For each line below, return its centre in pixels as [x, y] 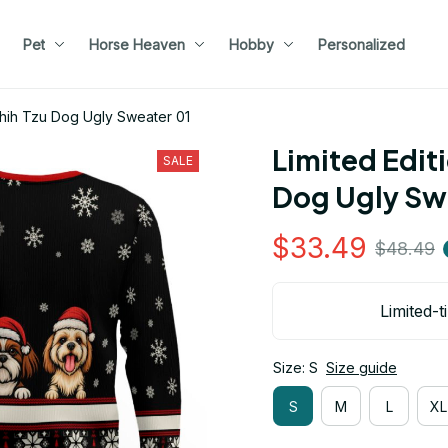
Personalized [361, 44]
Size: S [295, 367]
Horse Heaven [137, 44]
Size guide [361, 367]
